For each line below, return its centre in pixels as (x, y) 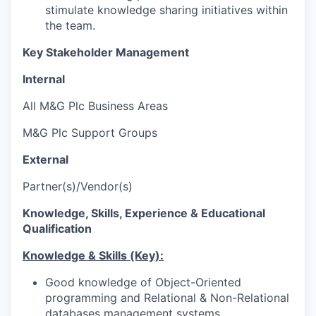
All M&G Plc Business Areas (95, 106)
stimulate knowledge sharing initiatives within (166, 10)
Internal (44, 79)
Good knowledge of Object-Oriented (143, 282)
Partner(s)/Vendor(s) (78, 186)
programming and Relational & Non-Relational (167, 298)
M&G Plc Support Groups (90, 133)
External (45, 159)
